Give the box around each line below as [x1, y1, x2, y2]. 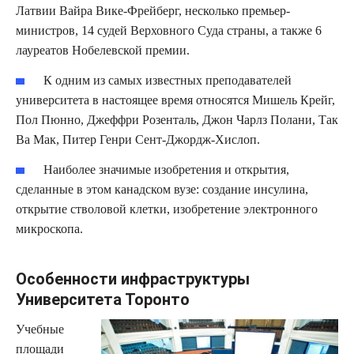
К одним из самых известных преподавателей [43, 73, 292, 87]
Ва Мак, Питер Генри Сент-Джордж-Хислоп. [16, 132, 260, 146]
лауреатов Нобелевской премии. [16, 43, 190, 58]
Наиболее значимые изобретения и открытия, [43, 162, 290, 176]
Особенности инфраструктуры [16, 269, 250, 288]
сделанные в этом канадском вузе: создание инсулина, [16, 182, 308, 196]
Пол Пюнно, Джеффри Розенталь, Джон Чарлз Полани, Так [16, 112, 338, 126]
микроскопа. [16, 221, 83, 235]
